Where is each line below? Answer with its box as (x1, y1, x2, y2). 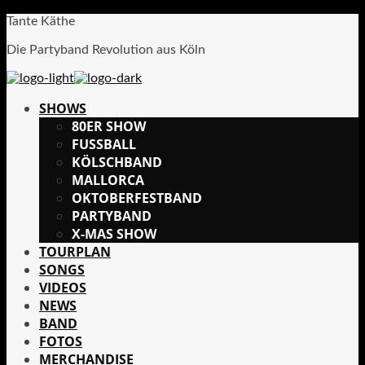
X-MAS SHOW (72, 225, 156, 243)
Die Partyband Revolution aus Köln (7, 43, 205, 56)
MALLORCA (72, 171, 144, 189)
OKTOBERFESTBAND (72, 189, 202, 207)
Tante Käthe (7, 15, 75, 28)
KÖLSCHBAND (72, 153, 162, 171)
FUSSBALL (72, 135, 129, 153)
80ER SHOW (72, 117, 146, 135)
